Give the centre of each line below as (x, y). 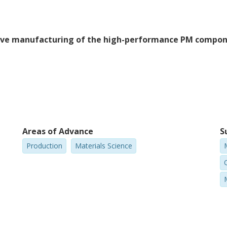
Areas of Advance (58, 131)
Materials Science (104, 146)
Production (45, 146)
